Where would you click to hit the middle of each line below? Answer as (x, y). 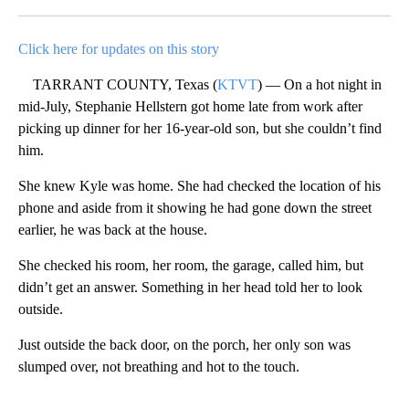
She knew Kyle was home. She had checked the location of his (199, 185)
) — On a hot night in (320, 84)
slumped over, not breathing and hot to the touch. (159, 366)
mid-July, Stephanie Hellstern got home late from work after (190, 106)
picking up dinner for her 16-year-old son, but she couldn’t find (200, 128)
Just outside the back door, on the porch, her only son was (184, 344)
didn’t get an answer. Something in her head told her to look (190, 287)
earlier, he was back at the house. (113, 229)
